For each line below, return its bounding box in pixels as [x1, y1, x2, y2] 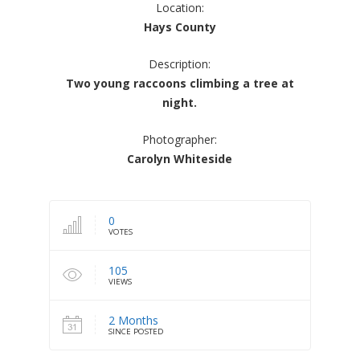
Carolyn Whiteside [127, 151, 233, 167]
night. [162, 95, 198, 111]
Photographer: [142, 132, 218, 148]
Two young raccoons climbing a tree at [65, 76, 294, 92]
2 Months [108, 312, 158, 328]
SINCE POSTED [108, 325, 164, 337]
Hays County [143, 18, 216, 35]
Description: [149, 56, 211, 72]
